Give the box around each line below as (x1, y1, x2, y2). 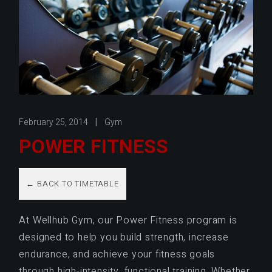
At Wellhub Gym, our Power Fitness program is (19, 213, 237, 228)
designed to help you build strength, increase (19, 230, 229, 245)
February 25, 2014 (19, 115, 89, 129)
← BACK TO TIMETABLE (26, 178, 119, 190)
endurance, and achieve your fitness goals (19, 247, 216, 262)
